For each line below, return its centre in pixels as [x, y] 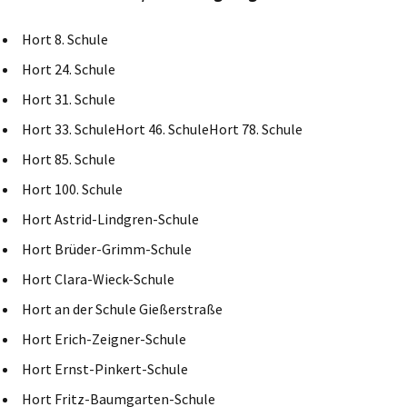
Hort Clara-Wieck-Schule [98, 278]
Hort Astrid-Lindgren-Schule [110, 218]
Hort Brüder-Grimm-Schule [107, 248]
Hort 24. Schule [69, 69]
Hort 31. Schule [69, 99]
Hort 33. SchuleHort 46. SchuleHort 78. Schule [162, 129]
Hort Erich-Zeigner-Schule [104, 338]
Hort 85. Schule [69, 159]
